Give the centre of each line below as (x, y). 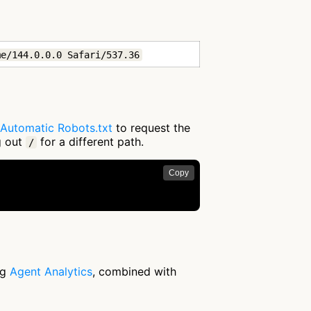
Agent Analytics (51, 272)
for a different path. (90, 142)
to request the (151, 128)
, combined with (134, 272)
